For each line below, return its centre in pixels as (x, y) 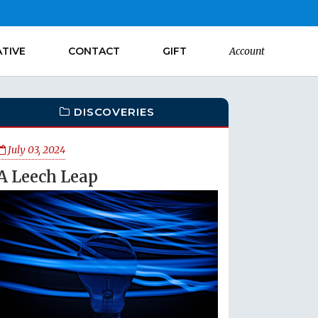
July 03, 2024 (35, 150)
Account (247, 51)
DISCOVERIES (115, 112)
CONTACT (94, 51)
